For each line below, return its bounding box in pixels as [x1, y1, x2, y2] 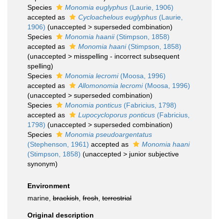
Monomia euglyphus [65, 3, 128, 11]
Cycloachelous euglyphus [78, 13, 157, 21]
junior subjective [129, 150, 179, 158]
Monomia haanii [65, 33, 114, 41]
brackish [53, 194, 79, 202]
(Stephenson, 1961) [27, 140, 89, 148]
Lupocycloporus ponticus [78, 111, 155, 119]
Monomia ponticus [65, 101, 122, 109]
